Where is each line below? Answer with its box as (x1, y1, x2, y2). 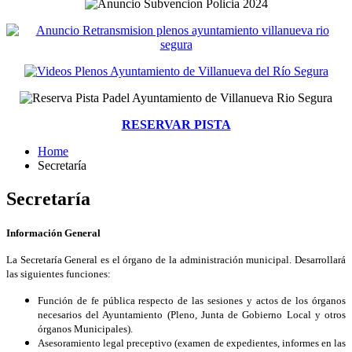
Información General (6, 226, 101, 239)
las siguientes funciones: (6, 267, 111, 280)
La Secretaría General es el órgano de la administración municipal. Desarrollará (6, 253, 346, 266)
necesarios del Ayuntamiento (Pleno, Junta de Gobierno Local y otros (38, 308, 346, 321)
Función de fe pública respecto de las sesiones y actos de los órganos (38, 294, 346, 306)
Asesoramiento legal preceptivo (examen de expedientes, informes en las (38, 336, 346, 349)
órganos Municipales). (38, 322, 133, 335)
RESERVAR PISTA (121, 118, 231, 131)
